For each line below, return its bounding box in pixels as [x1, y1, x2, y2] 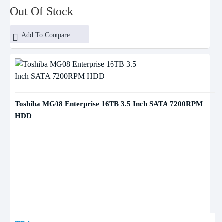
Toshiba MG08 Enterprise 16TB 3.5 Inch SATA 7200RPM [15, 100, 203, 108]
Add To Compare [21, 31, 70, 39]
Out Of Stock [10, 5, 73, 18]
